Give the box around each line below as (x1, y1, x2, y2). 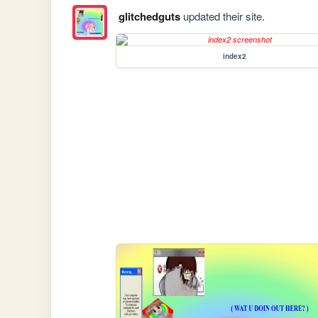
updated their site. (180, 9, 265, 24)
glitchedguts (118, 9, 180, 25)
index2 (222, 51, 246, 62)
